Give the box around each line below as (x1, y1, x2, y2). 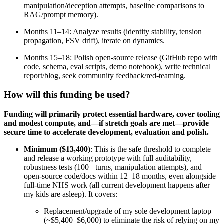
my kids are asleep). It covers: (24, 190, 117, 199)
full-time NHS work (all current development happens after (24, 181, 210, 190)
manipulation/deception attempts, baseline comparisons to (24, 1, 204, 10)
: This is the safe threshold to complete (90, 145, 211, 154)
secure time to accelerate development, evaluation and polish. (4, 128, 209, 137)
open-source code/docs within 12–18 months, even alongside (24, 172, 216, 181)
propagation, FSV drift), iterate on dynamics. (24, 36, 165, 45)
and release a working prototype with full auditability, (24, 154, 192, 163)
